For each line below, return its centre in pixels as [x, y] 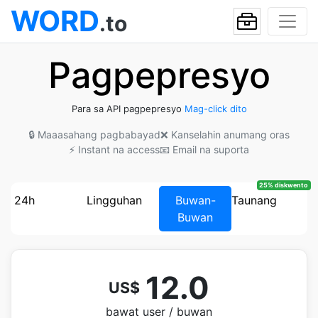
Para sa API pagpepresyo [128, 109]
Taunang [254, 200]
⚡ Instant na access [114, 149]
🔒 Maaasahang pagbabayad [94, 135]
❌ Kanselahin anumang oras [225, 135]
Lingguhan [114, 200]
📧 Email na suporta [204, 149]
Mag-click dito [215, 109]
